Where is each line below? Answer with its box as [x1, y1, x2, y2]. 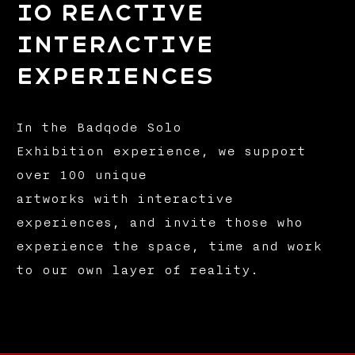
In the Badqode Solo [15, 120, 181, 136]
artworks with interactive [15, 192, 233, 207]
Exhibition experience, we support [15, 144, 306, 159]
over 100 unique [15, 168, 147, 183]
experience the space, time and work [15, 239, 322, 254]
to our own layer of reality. [15, 263, 258, 278]
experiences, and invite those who [15, 216, 303, 231]
